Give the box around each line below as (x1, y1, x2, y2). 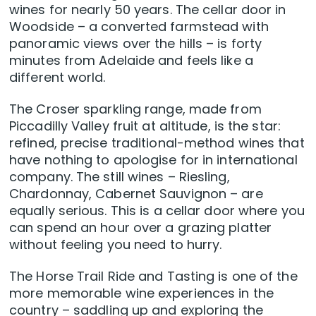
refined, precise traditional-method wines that (9, 134, 305, 152)
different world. (9, 68, 106, 87)
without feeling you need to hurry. (9, 236, 222, 254)
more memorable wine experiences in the (9, 284, 274, 303)
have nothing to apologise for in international (9, 151, 298, 169)
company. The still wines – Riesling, (9, 168, 230, 186)
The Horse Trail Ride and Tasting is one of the (9, 267, 298, 286)
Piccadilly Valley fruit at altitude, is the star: (9, 117, 281, 135)
